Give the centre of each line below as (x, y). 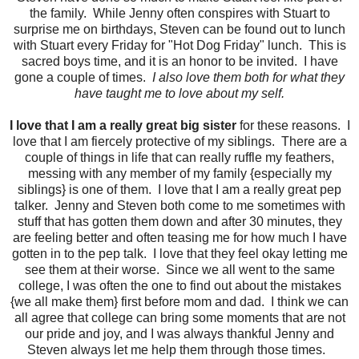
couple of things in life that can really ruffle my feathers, (179, 158)
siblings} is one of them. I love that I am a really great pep (179, 190)
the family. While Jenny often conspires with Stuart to (179, 14)
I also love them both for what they (248, 78)
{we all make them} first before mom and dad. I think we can (179, 302)
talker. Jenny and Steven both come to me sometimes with (179, 206)
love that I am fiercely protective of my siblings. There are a (179, 142)
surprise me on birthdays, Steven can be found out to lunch (179, 30)
